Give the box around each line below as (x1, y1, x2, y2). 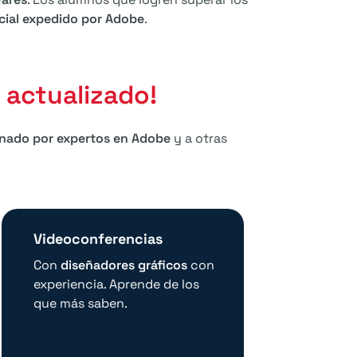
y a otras (171, 130, 227, 147)
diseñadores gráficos (61, 257, 188, 274)
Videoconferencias (33, 229, 163, 249)
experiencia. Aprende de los (33, 276, 200, 293)
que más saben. (33, 295, 128, 312)
